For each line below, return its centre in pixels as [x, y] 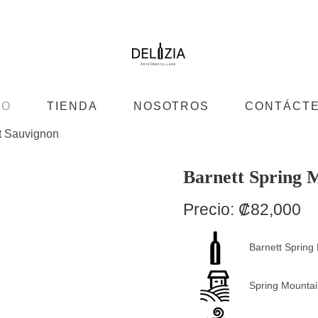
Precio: [210, 209]
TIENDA [72, 106]
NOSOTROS [171, 106]
